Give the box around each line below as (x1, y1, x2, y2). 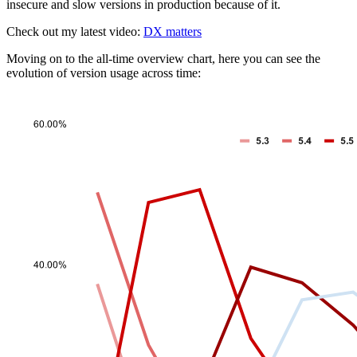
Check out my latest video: (6, 24, 143, 38)
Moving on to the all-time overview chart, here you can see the (6, 51, 320, 65)
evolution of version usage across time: (6, 65, 201, 80)
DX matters (143, 24, 202, 38)
